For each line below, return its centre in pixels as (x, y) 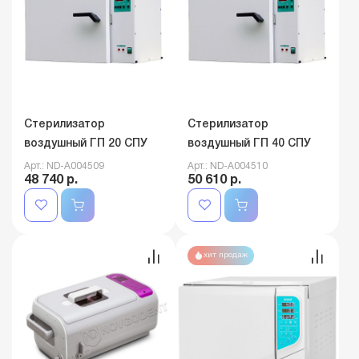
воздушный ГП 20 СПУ (86, 144)
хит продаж (226, 256)
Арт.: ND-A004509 (64, 167)
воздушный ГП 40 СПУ (249, 144)
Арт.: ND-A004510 (228, 167)
